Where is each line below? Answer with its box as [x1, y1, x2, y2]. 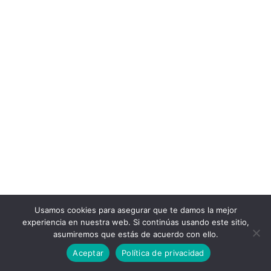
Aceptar [73, 247, 104, 258]
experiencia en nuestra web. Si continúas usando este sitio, [22, 217, 249, 227]
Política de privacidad [122, 247, 204, 258]
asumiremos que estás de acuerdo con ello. [53, 229, 218, 239]
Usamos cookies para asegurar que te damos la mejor [34, 205, 237, 215]
